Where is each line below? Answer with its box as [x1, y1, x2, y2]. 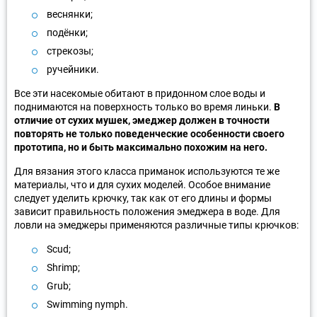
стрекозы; [47, 45, 93, 57]
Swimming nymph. [47, 298, 128, 310]
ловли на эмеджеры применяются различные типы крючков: [14, 219, 299, 231]
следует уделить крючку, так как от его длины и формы [14, 192, 272, 204]
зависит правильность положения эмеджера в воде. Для [14, 205, 280, 217]
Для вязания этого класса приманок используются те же [14, 165, 279, 177]
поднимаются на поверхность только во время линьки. [14, 100, 274, 113]
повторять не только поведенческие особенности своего [14, 127, 284, 139]
